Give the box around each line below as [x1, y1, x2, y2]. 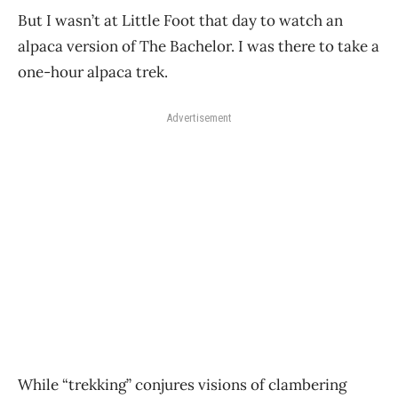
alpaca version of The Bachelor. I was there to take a [18, 36, 379, 56]
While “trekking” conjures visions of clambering [18, 374, 346, 394]
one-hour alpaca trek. [18, 61, 168, 82]
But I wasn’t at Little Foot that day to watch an [18, 10, 343, 30]
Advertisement [166, 110, 232, 124]
